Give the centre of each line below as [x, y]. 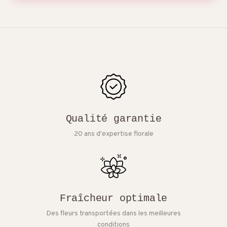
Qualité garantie [113, 119]
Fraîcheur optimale [113, 199]
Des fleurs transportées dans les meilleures [113, 214]
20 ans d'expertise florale [113, 134]
